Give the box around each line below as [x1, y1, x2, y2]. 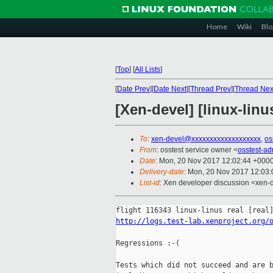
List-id [140, 179, 160, 188]
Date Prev [117, 85, 150, 93]
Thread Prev [190, 85, 231, 93]
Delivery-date [140, 168, 184, 177]
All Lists [135, 65, 160, 74]
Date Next [154, 85, 186, 93]
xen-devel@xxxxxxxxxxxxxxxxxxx [151, 135, 261, 144]
